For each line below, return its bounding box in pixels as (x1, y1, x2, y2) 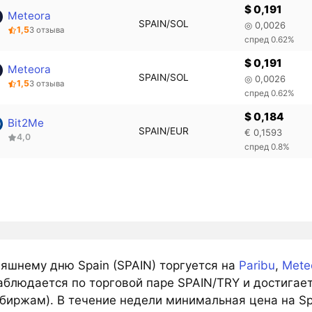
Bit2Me (8, 116, 45, 130)
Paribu (238, 258, 275, 273)
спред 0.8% (244, 141, 290, 153)
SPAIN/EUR (138, 125, 189, 136)
